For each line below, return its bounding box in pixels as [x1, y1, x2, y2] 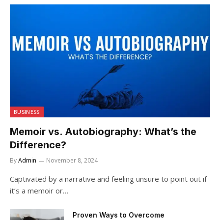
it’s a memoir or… [10, 185, 68, 195]
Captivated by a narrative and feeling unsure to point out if [10, 173, 207, 184]
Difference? [10, 138, 66, 151]
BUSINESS [14, 108, 40, 115]
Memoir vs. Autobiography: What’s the [10, 125, 196, 137]
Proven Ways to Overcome [73, 210, 165, 219]
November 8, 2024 [46, 156, 98, 165]
